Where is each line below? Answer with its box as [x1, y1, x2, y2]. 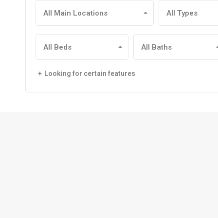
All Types [166, 8, 198, 18]
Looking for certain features [44, 69, 135, 77]
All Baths [141, 42, 172, 52]
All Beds [43, 42, 72, 52]
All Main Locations [43, 8, 108, 18]
